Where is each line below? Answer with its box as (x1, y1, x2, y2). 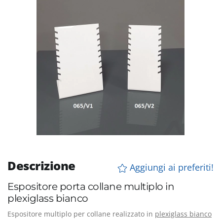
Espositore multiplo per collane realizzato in (7, 209, 155, 219)
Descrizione (7, 157, 75, 174)
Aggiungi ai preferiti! (127, 161, 214, 173)
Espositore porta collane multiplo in (7, 181, 174, 193)
